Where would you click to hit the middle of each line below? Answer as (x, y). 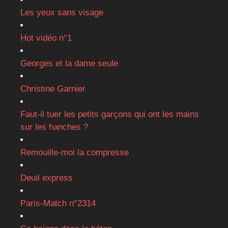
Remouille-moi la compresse (75, 153)
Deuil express (47, 178)
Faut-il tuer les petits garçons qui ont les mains (110, 115)
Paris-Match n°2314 (58, 204)
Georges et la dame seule (69, 64)
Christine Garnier (53, 89)
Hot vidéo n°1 (46, 38)
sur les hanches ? (54, 127)
